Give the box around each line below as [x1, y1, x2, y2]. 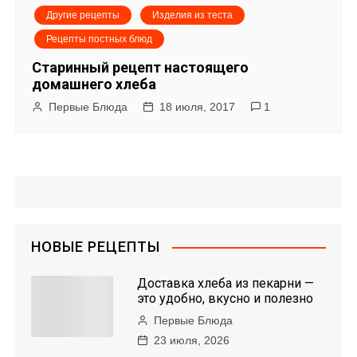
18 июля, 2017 [159, 100, 236, 113]
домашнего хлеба [32, 75, 157, 92]
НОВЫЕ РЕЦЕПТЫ [31, 237, 161, 255]
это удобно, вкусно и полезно [137, 290, 314, 306]
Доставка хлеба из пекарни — [137, 275, 315, 291]
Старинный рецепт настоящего [32, 58, 249, 76]
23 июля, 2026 [154, 333, 230, 347]
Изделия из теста [152, 9, 233, 21]
